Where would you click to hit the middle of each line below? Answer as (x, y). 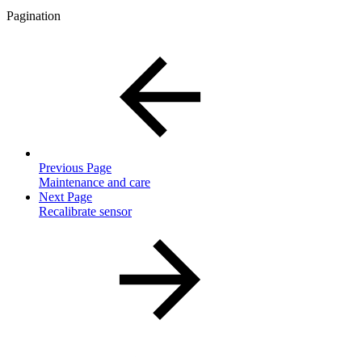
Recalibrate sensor (85, 212)
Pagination (34, 16)
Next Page (65, 197)
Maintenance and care (95, 183)
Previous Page (75, 168)
